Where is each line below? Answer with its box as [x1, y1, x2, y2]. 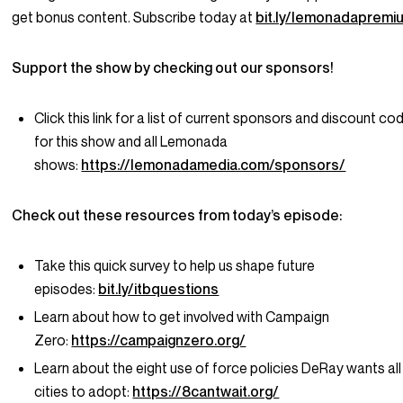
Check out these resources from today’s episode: [12, 206, 345, 225]
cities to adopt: [34, 382, 133, 401]
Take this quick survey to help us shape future [34, 256, 316, 275]
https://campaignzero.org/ [71, 331, 246, 350]
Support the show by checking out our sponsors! [12, 58, 335, 77]
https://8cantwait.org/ [132, 382, 280, 401]
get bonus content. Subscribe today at [12, 8, 256, 27]
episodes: [34, 280, 99, 299]
